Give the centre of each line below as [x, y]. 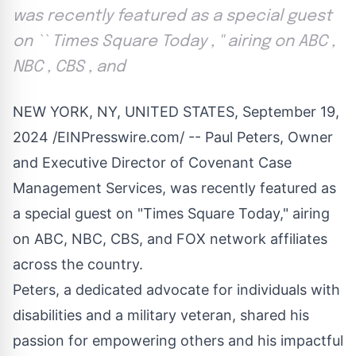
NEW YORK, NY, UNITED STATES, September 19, [176, 111]
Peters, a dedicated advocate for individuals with [176, 289]
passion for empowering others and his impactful [178, 340]
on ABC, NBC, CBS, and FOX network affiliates [170, 238]
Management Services [87, 188]
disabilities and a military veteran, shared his [161, 315]
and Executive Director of [101, 162]
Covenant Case [240, 162]
